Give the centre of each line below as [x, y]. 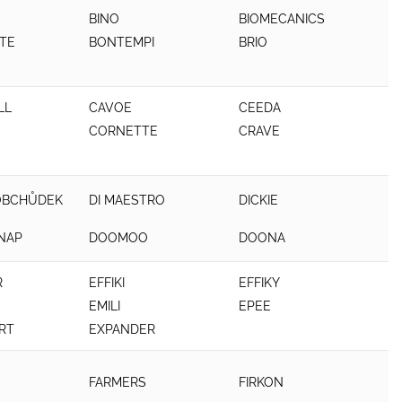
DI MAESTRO [127, 200]
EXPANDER [122, 329]
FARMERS [118, 382]
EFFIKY [260, 283]
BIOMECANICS [282, 19]
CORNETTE [124, 131]
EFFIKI [107, 283]
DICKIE [259, 200]
